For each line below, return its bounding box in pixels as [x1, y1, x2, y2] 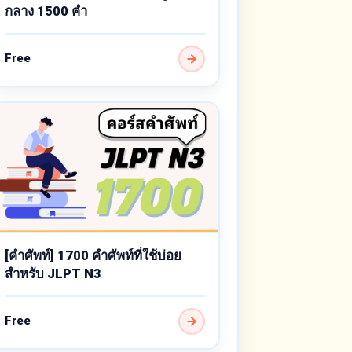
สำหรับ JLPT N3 [4, 266, 101, 282]
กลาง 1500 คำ [4, 3, 87, 20]
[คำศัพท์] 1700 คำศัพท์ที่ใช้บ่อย [4, 247, 181, 264]
